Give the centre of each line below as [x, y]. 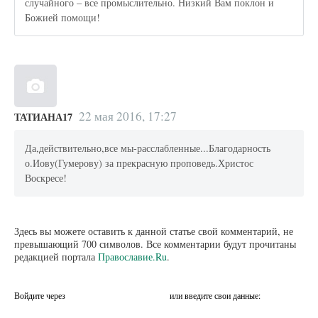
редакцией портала [56, 256]
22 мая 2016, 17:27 [127, 116]
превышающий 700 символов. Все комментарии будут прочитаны [155, 243]
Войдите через [41, 295]
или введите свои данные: [215, 295]
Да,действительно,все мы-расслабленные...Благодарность [148, 148]
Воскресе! [46, 178]
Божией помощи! [63, 18]
